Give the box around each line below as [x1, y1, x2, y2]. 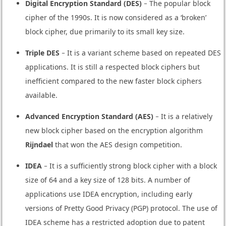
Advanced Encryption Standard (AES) [25, 111, 153, 121]
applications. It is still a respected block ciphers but [25, 62, 200, 72]
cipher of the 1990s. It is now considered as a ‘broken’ [25, 12, 206, 22]
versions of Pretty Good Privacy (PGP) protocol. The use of [25, 203, 217, 213]
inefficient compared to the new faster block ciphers [25, 76, 202, 86]
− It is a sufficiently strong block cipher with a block [41, 160, 217, 171]
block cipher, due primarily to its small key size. [25, 26, 185, 36]
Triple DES [25, 47, 60, 58]
